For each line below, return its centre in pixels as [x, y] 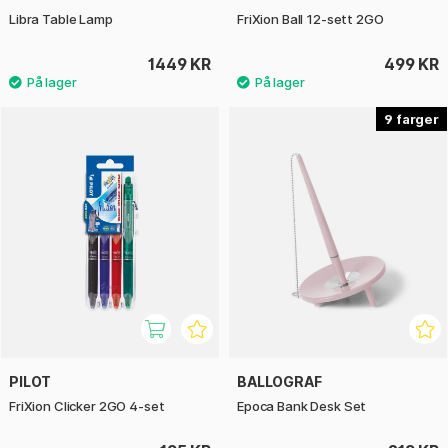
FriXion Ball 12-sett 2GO [310, 19]
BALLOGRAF [279, 381]
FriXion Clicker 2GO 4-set [87, 405]
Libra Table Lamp [61, 19]
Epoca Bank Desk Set [302, 405]
